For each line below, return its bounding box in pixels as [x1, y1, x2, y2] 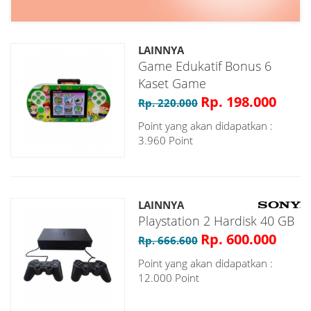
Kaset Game [138, 74, 206, 92]
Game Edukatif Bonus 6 [138, 57, 271, 74]
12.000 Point [138, 270, 199, 285]
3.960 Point [138, 133, 193, 147]
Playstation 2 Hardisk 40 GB [138, 212, 294, 229]
